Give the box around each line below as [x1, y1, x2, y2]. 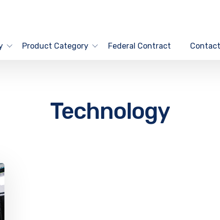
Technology [50, 98, 170, 125]
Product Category [22, 41, 89, 51]
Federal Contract [108, 41, 171, 51]
